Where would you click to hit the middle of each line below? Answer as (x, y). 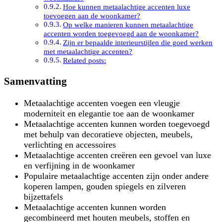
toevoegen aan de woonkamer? (92, 16)
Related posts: (84, 60)
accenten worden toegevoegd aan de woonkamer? (121, 34)
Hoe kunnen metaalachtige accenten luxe (126, 7)
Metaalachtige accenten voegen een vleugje (102, 103)
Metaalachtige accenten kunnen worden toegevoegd (117, 124)
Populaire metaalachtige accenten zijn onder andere (116, 176)
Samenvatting (35, 82)
